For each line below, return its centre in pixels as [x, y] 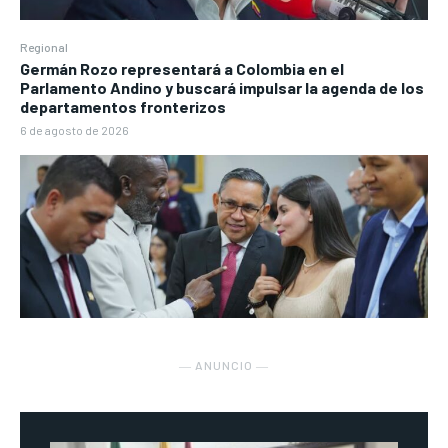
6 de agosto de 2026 [74, 129]
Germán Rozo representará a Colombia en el [182, 68]
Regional [44, 46]
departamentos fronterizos [123, 106]
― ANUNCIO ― [224, 364]
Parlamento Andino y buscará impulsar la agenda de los [222, 87]
